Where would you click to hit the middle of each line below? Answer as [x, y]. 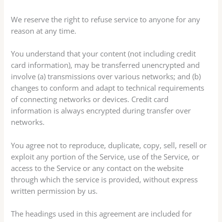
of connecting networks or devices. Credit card [90, 99]
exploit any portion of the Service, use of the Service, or [105, 156]
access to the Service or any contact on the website [97, 168]
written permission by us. [55, 191]
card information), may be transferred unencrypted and [106, 65]
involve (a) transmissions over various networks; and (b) [106, 77]
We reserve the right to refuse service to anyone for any [106, 20]
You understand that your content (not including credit [104, 54]
